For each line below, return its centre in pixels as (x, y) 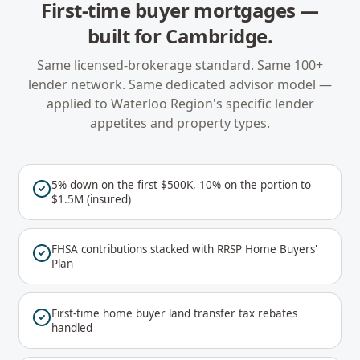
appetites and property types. (180, 123)
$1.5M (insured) (91, 199)
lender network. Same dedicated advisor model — (180, 84)
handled (72, 328)
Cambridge (216, 36)
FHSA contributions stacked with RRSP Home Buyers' (184, 249)
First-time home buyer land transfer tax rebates (174, 313)
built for (126, 36)
